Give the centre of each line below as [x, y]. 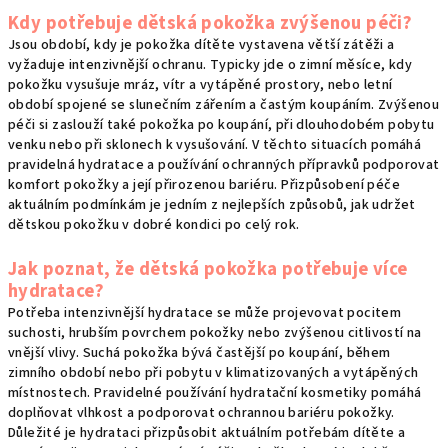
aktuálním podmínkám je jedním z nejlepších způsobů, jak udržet [212, 205]
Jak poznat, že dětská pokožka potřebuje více [208, 269]
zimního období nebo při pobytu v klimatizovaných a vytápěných [213, 373]
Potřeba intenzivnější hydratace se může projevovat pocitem [205, 313]
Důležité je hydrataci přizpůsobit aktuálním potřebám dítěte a [207, 433]
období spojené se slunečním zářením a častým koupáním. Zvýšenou [224, 105]
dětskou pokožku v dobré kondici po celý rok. [154, 225]
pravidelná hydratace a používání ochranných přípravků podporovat [224, 165]
